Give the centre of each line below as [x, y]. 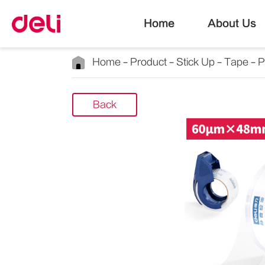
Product [148, 62]
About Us [232, 23]
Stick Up [195, 62]
